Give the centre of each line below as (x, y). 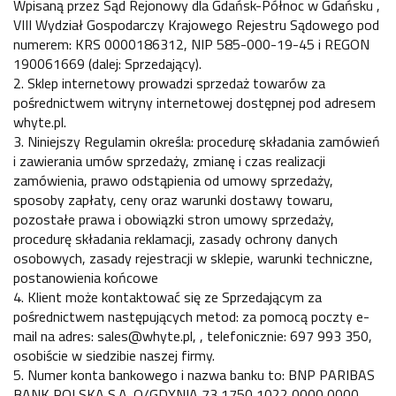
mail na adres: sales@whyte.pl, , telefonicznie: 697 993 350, (193, 336)
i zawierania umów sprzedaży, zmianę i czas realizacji (169, 161)
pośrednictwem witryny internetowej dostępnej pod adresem (194, 103)
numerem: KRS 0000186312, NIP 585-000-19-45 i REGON (191, 45)
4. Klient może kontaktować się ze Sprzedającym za (168, 297)
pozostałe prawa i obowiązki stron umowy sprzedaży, (174, 220)
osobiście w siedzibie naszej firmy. (114, 356)
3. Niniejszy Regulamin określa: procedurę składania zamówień (197, 142)
